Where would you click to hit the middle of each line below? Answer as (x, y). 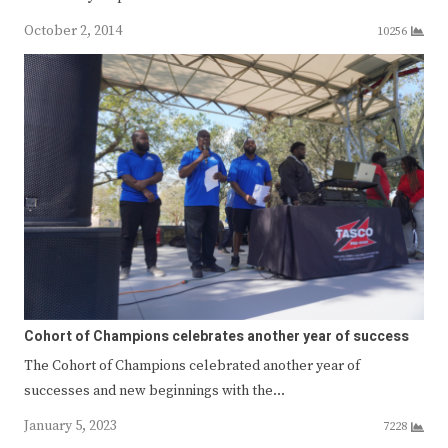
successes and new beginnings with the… (154, 391)
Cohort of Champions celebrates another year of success (216, 337)
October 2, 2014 (73, 30)
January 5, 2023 (70, 426)
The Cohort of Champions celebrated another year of (192, 366)
